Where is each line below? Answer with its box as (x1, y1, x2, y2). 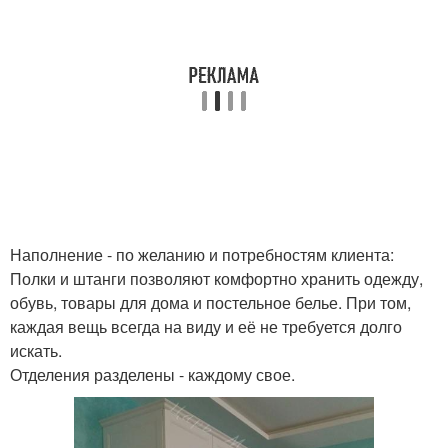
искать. (10, 339, 62, 362)
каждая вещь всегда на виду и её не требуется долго (10, 315, 402, 338)
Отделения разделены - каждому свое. (10, 363, 295, 386)
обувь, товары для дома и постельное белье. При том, (10, 291, 411, 314)
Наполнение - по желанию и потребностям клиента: (10, 243, 394, 266)
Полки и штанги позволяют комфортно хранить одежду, (10, 267, 423, 290)
